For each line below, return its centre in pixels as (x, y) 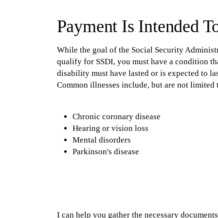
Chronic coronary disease (116, 116)
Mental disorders (101, 140)
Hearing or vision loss (110, 128)
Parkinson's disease (106, 151)
